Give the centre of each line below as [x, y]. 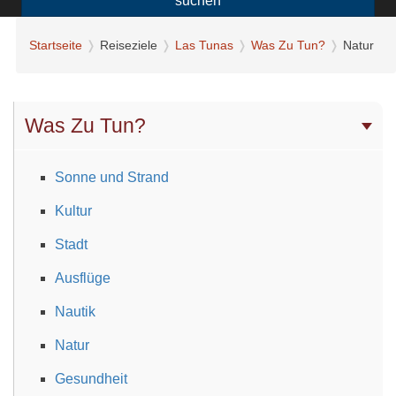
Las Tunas [204, 45]
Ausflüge [83, 278]
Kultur [73, 210]
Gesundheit [91, 378]
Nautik [75, 311]
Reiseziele [129, 45]
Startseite [56, 45]
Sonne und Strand [112, 177]
